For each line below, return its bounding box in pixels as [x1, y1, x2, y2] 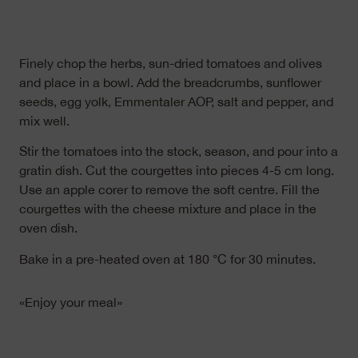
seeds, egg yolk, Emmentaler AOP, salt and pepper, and [19, 93, 333, 109]
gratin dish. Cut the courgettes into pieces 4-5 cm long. [19, 163, 334, 178]
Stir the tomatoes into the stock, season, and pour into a [19, 144, 338, 159]
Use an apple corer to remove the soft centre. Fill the [19, 182, 320, 197]
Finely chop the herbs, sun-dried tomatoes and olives [19, 55, 322, 70]
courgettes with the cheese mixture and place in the [19, 201, 316, 217]
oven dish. [19, 221, 81, 236]
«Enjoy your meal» [19, 294, 122, 309]
